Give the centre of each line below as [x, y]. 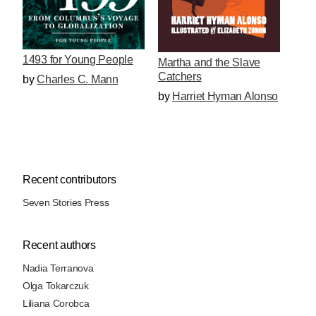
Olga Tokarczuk [56, 285]
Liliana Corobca [56, 303]
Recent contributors [69, 179]
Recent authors [59, 245]
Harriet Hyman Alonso [225, 96]
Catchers [180, 76]
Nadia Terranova [58, 268]
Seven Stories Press [66, 202]
